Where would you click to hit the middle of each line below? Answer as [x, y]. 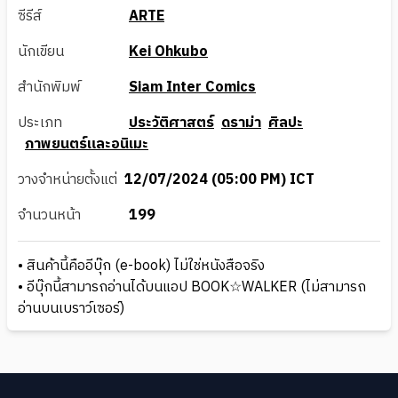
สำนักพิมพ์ [49, 88]
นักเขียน [41, 52]
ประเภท [40, 123]
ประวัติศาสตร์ [171, 123]
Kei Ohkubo [168, 52]
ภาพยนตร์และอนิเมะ [87, 145]
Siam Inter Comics [192, 88]
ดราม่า [241, 123]
